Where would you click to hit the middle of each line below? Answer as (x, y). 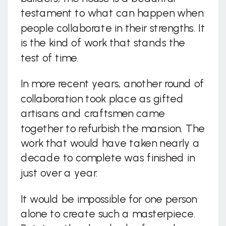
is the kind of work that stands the (103, 43)
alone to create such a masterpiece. (108, 214)
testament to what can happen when (112, 14)
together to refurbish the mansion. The (112, 129)
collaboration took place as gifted (102, 99)
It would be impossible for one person (109, 199)
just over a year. (59, 173)
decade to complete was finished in (108, 158)
